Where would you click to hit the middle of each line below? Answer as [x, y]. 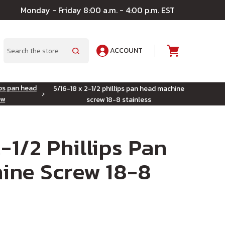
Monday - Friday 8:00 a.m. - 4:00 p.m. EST [98, 10]
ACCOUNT [126, 50]
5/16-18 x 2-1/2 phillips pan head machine [119, 89]
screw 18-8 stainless [119, 100]
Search [17, 57]
